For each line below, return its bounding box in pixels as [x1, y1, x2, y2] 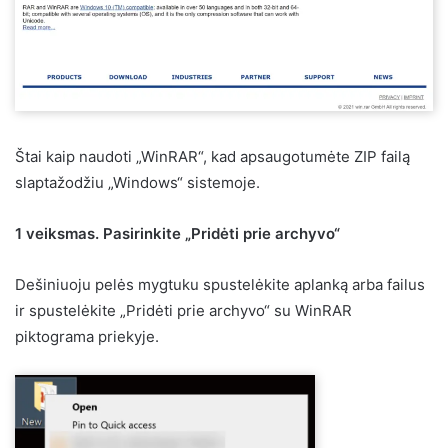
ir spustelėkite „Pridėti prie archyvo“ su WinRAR [15, 300, 352, 320]
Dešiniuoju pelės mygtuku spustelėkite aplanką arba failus [15, 274, 425, 294]
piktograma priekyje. [15, 326, 159, 346]
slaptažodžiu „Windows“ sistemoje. [15, 172, 260, 192]
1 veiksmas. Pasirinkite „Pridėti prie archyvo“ [15, 223, 340, 243]
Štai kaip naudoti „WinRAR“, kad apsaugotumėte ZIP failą [15, 146, 410, 166]
